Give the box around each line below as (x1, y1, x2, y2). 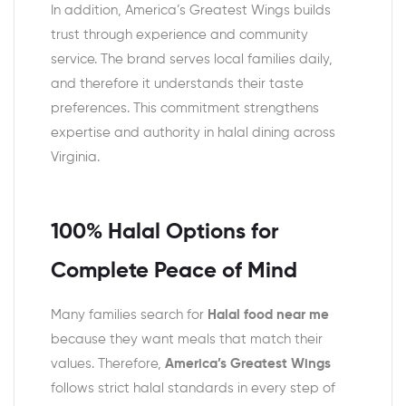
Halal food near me (208, 308, 329, 323)
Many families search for (51, 308, 208, 323)
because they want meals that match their (51, 333, 323, 347)
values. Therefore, (51, 357, 165, 372)
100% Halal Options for (51, 221, 279, 245)
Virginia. (51, 150, 100, 164)
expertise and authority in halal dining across (51, 125, 335, 140)
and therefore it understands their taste (51, 76, 304, 91)
